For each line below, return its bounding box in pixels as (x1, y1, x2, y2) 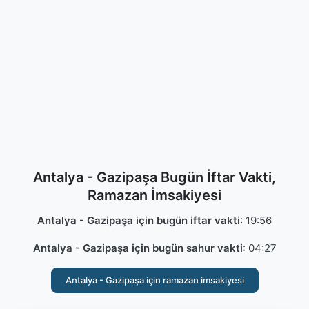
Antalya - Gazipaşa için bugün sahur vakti (32, 241, 243, 255)
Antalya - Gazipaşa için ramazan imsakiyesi (65, 275, 244, 286)
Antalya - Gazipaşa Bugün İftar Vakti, (33, 169, 276, 186)
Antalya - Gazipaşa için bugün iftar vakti (37, 214, 240, 227)
